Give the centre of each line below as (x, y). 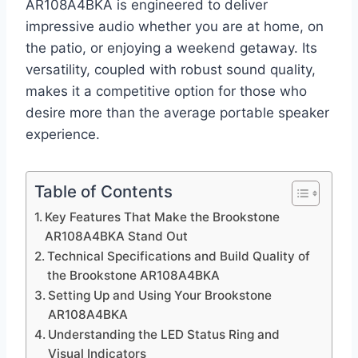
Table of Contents (103, 192)
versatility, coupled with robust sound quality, (171, 70)
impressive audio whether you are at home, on (175, 27)
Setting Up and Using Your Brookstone (160, 296)
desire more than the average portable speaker (177, 113)
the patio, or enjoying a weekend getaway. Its (171, 48)
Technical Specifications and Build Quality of (179, 257)
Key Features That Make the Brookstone (163, 217)
